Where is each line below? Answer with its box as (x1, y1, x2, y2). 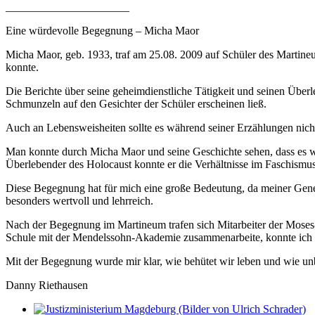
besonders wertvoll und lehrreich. (6, 194, 153, 207)
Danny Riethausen (6, 278, 88, 291)
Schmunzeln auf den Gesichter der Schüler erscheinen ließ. (6, 97, 266, 110)
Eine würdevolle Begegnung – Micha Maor (6, 24, 199, 37)
